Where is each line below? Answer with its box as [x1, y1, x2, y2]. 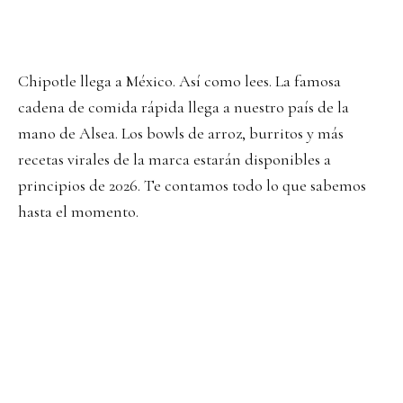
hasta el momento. [18, 201, 139, 222]
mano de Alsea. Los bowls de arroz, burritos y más [18, 123, 344, 144]
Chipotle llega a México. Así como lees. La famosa [18, 71, 341, 92]
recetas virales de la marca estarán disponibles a [18, 149, 331, 170]
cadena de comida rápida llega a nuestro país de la [18, 97, 349, 118]
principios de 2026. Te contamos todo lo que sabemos [18, 175, 366, 196]
